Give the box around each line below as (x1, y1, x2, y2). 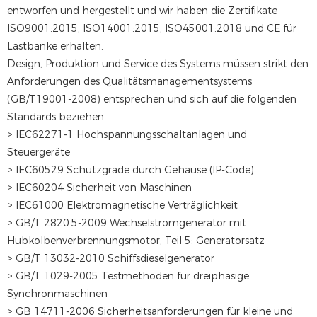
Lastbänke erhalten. (7, 40, 103, 53)
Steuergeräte (7, 146, 70, 159)
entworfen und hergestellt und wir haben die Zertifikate (7, 4, 277, 18)
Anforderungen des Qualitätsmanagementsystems (7, 75, 252, 88)
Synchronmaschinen (7, 287, 108, 301)
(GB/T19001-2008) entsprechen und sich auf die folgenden (7, 93, 296, 106)
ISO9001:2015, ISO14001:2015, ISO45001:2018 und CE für (7, 22, 296, 35)
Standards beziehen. (7, 110, 106, 124)
